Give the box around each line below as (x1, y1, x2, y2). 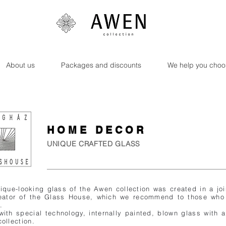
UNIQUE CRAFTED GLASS (47, 139, 140, 148)
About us (6, 61, 35, 70)
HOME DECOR (47, 124, 146, 136)
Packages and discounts (61, 61, 141, 70)
